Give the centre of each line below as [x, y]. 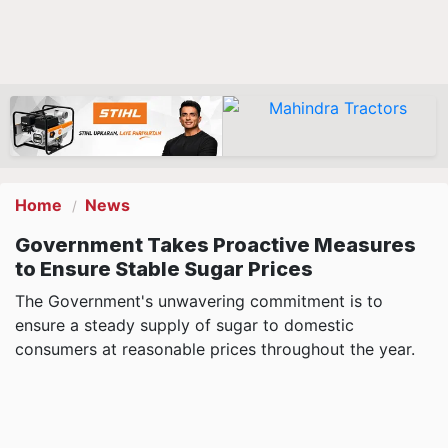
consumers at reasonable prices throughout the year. [215, 349]
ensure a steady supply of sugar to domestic [184, 325]
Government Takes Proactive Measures [215, 245]
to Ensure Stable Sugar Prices [164, 269]
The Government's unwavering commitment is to [199, 301]
